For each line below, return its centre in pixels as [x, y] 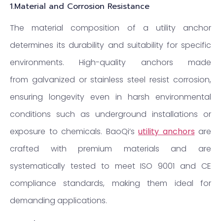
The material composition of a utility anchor [110, 28]
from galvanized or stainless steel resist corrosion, [110, 79]
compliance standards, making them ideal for [110, 183]
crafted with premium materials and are [110, 148]
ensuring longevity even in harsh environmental [110, 97]
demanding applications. [58, 200]
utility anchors [166, 131]
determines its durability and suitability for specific [110, 45]
